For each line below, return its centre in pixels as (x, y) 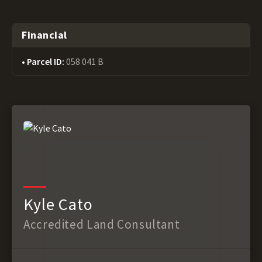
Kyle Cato (58, 204)
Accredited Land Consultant (102, 224)
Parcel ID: (46, 61)
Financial (44, 35)
